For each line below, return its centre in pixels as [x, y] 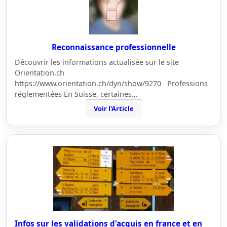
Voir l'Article [113, 108]
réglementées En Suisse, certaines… [76, 94]
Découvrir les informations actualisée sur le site [97, 62]
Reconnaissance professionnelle [113, 47]
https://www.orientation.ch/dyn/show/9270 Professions [111, 83]
